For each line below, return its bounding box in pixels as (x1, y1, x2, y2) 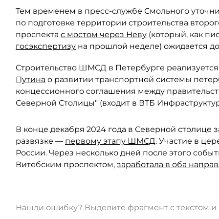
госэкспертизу (16, 41, 76, 51)
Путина (16, 74, 45, 84)
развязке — (16, 136, 65, 146)
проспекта (16, 29, 61, 39)
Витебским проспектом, (16, 159, 117, 169)
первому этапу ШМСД (65, 136, 155, 146)
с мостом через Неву (61, 29, 147, 39)
